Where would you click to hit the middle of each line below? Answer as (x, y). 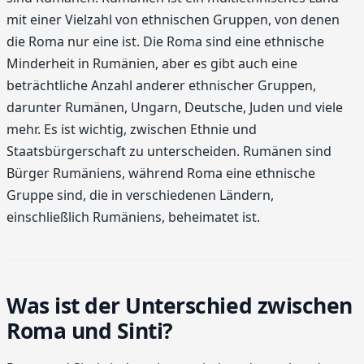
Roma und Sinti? (90, 330)
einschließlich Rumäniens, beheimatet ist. (133, 217)
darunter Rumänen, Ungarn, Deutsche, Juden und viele (175, 108)
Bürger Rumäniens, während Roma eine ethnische (161, 173)
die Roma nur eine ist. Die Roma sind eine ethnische (165, 42)
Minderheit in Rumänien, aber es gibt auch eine (152, 64)
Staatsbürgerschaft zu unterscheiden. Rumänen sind (169, 152)
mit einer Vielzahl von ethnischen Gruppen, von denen (173, 20)
